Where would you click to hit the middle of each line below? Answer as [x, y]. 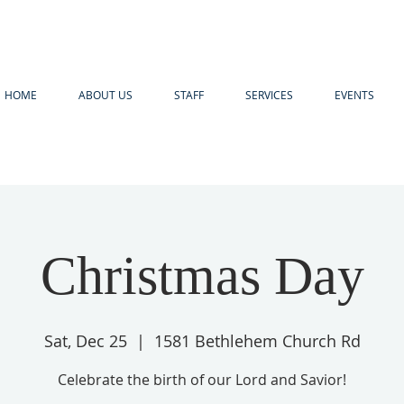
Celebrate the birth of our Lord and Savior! [202, 380]
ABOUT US [106, 95]
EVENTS [354, 95]
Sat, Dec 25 [85, 341]
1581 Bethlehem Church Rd [257, 341]
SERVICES [269, 95]
